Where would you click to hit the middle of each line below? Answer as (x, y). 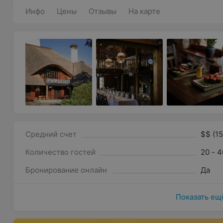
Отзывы (103, 11)
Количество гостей (61, 152)
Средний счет (51, 134)
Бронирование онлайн (66, 170)
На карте (145, 11)
